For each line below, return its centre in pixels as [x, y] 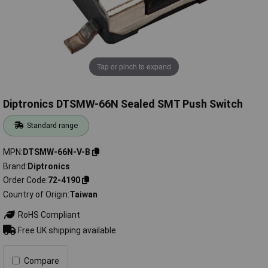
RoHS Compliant [48, 214]
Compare [42, 261]
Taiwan [83, 194]
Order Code [25, 180]
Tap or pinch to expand [134, 66]
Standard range [53, 126]
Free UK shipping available [66, 230]
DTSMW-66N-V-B [57, 152]
